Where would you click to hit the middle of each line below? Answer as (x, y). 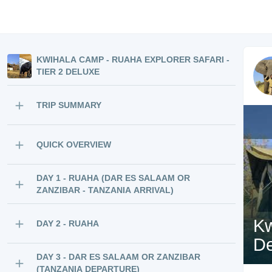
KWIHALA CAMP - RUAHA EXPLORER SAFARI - (133, 59)
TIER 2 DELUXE (68, 72)
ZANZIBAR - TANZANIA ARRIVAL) (105, 190)
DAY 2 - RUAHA (68, 223)
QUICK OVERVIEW (74, 144)
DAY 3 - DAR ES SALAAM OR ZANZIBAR (118, 257)
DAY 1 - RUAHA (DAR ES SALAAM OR (113, 178)
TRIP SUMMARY (69, 105)
